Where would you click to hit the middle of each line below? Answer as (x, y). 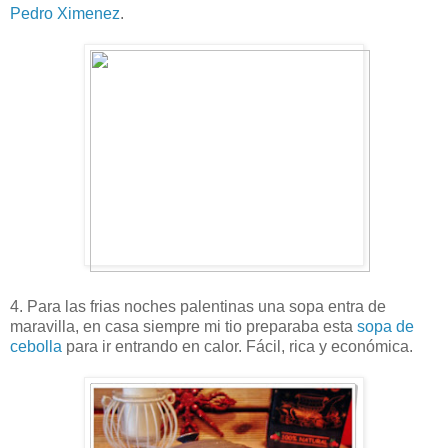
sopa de (385, 326)
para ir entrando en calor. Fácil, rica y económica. (237, 346)
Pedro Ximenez (65, 13)
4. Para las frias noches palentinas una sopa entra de (198, 306)
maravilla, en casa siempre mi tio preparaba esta (183, 326)
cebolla (36, 346)
